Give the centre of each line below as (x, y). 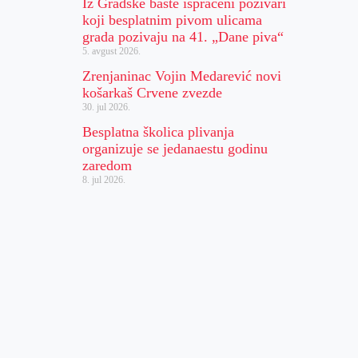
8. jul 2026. (104, 180)
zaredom (107, 165)
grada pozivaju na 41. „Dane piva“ (183, 37)
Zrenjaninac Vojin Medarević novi (182, 76)
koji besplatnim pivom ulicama (173, 20)
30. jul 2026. (107, 107)
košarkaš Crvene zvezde (153, 93)
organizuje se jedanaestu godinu (175, 149)
